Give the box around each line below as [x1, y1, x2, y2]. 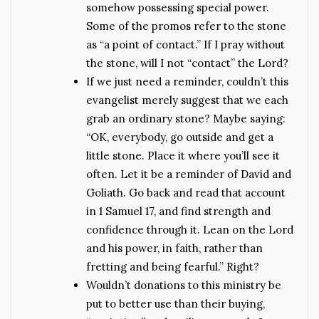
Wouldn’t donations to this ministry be [86, 278, 281, 293]
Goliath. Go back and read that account [86, 186, 286, 200]
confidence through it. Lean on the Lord [86, 223, 293, 237]
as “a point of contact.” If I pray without [86, 38, 285, 52]
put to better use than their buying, [86, 297, 265, 311]
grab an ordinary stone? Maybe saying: [86, 112, 286, 126]
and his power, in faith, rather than [86, 241, 263, 256]
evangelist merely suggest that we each [86, 93, 288, 108]
